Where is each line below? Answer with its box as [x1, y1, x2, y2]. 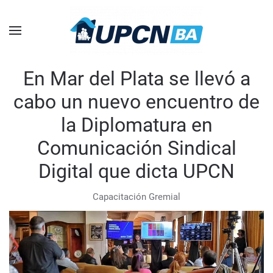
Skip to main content [21, 23, 106, 34]
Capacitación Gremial [93, 191, 180, 202]
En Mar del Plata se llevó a [23, 67, 250, 90]
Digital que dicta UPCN [38, 160, 235, 183]
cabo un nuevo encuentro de [13, 90, 260, 113]
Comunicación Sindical [37, 136, 236, 160]
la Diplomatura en [60, 113, 213, 136]
